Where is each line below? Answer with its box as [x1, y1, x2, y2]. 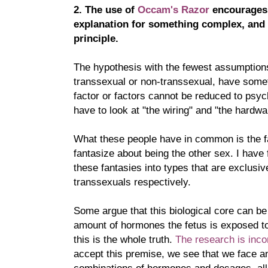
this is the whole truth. [74, 233, 175, 245]
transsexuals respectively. [74, 175, 191, 188]
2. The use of [74, 3, 135, 16]
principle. [74, 32, 118, 44]
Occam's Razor [135, 3, 209, 16]
